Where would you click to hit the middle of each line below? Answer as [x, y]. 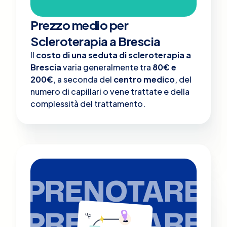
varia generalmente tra [107, 67]
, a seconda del [83, 79]
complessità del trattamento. [88, 103]
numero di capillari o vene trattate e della [110, 91]
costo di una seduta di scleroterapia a [113, 55]
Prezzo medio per [80, 25]
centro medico [144, 79]
